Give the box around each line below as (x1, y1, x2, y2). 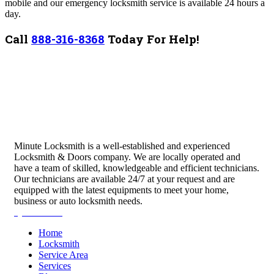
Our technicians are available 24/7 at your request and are (14, 174, 235, 185)
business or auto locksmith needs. (14, 196, 143, 207)
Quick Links (14, 207, 62, 218)
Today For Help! (105, 31, 199, 46)
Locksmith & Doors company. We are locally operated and (14, 152, 240, 163)
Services (39, 261, 71, 272)
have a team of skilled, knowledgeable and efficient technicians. (14, 163, 259, 174)
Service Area (39, 250, 88, 261)
